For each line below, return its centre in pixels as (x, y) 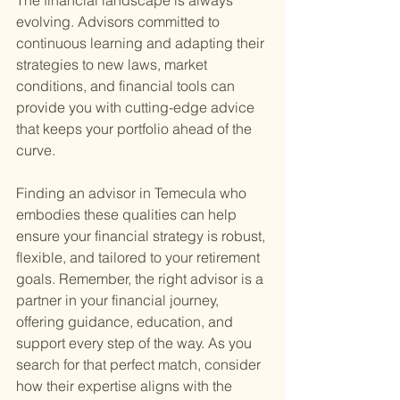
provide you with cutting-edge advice (137, 108)
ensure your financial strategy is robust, (142, 236)
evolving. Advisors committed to (120, 22)
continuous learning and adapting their (142, 43)
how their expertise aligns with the (126, 386)
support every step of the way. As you (136, 343)
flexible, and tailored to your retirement (140, 258)
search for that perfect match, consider (140, 365)
